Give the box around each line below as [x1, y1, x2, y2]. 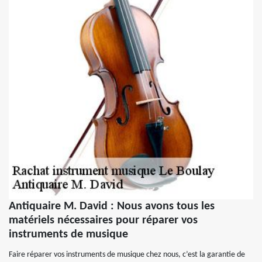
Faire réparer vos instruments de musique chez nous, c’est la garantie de [9, 250, 245, 259]
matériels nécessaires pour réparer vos [9, 215, 198, 226]
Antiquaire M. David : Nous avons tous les [9, 201, 215, 212]
